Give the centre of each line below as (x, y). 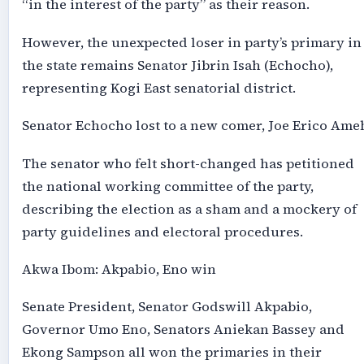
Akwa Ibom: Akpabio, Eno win (119, 270)
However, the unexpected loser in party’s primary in (191, 42)
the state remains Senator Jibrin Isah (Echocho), (177, 65)
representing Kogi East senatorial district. (158, 88)
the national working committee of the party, (167, 186)
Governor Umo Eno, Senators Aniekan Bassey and (183, 330)
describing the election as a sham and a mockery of (189, 209)
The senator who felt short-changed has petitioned (188, 163)
